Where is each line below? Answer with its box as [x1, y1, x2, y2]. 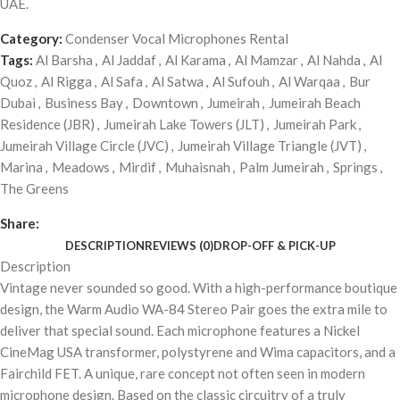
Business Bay [45, 95, 123, 112]
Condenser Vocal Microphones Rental [65, 30, 288, 47]
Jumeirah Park [273, 116, 356, 133]
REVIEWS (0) [144, 238, 213, 254]
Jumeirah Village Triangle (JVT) [178, 137, 362, 154]
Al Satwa [152, 73, 204, 90]
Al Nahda [307, 52, 361, 69]
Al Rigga [41, 73, 92, 90]
